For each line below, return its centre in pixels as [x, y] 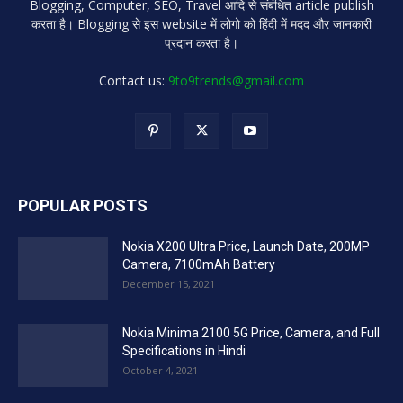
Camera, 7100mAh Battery [199, 264]
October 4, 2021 [160, 370]
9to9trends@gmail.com [236, 80]
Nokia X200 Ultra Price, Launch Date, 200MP [246, 246]
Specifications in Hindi [184, 350]
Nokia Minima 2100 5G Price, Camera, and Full [251, 332]
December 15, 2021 [169, 283]
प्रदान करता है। [201, 42]
